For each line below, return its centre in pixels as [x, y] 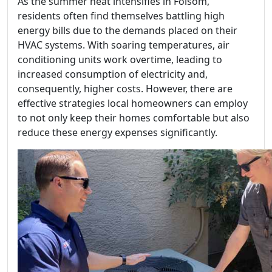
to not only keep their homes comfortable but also [134, 118]
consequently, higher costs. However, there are [125, 89]
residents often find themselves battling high [121, 16]
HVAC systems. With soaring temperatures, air [124, 45]
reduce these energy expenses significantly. [117, 133]
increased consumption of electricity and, [113, 74]
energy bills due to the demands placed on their [127, 31]
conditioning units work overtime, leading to [120, 60]
